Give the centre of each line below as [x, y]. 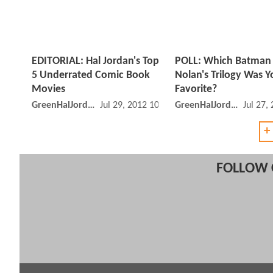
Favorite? [196, 90]
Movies [48, 90]
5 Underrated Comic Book [91, 76]
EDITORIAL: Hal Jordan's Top [95, 62]
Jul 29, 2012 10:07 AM [144, 106]
